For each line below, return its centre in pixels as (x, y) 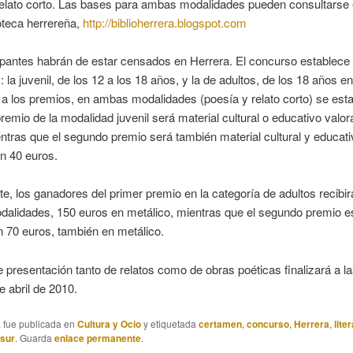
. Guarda (34, 338)
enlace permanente (97, 338)
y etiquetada (169, 324)
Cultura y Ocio (109, 324)
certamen (220, 324)
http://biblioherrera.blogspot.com (164, 22)
